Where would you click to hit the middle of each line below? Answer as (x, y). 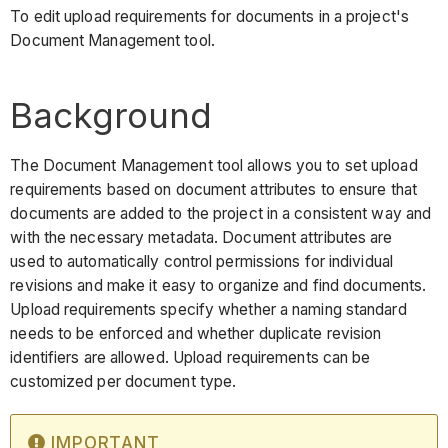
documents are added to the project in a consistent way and (221, 213)
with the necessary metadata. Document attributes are (201, 237)
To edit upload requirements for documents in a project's (209, 17)
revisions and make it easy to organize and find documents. (218, 285)
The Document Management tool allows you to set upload (214, 165)
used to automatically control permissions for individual (201, 261)
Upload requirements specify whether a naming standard (208, 309)
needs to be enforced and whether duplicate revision (196, 333)
